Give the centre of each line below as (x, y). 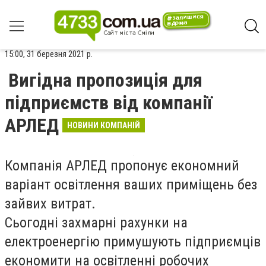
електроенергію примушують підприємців (133, 242)
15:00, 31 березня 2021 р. (49, 54)
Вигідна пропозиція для (105, 80)
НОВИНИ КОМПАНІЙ (104, 125)
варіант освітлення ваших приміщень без (131, 185)
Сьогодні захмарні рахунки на (96, 223)
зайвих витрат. (50, 204)
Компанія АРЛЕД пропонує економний (122, 166)
